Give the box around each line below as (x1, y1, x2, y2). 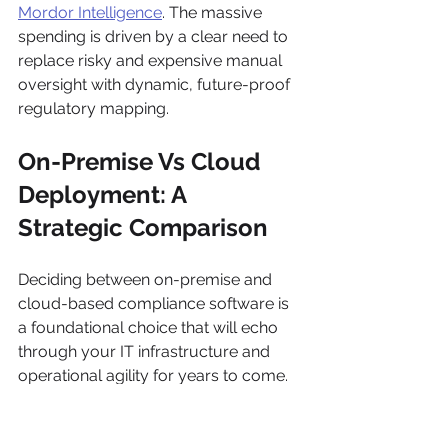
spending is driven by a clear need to (18, 26, 292, 46)
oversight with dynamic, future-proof (18, 74, 294, 94)
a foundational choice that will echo (18, 317, 282, 337)
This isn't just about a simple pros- (18, 389, 270, 409)
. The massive (162, 2, 266, 22)
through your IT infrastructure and (18, 341, 274, 361)
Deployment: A (18, 179, 192, 209)
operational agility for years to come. (18, 365, 292, 385)
